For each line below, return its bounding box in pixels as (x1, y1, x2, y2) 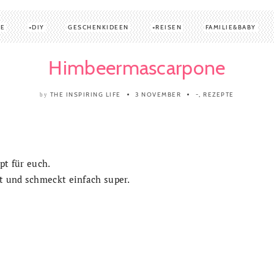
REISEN (155, 23, 182, 31)
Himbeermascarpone (48, 55, 226, 80)
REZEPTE (203, 90, 234, 98)
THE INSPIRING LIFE (50, 90, 121, 98)
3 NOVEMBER (135, 90, 182, 98)
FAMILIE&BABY (205, 23, 256, 31)
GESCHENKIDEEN (68, 23, 129, 31)
